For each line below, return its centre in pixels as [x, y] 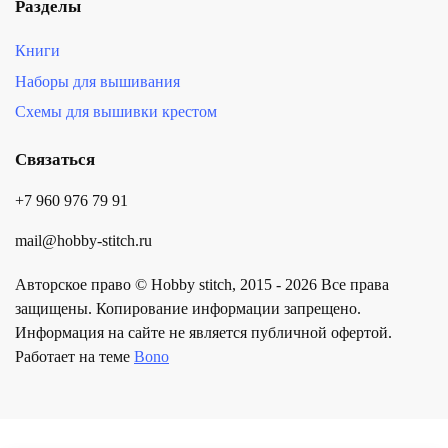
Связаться [55, 160]
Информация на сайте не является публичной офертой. [203, 333]
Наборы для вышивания [97, 81]
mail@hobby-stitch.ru [83, 241]
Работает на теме [74, 357]
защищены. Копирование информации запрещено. [188, 309]
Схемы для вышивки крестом [116, 112]
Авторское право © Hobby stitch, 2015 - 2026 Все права [202, 285]
